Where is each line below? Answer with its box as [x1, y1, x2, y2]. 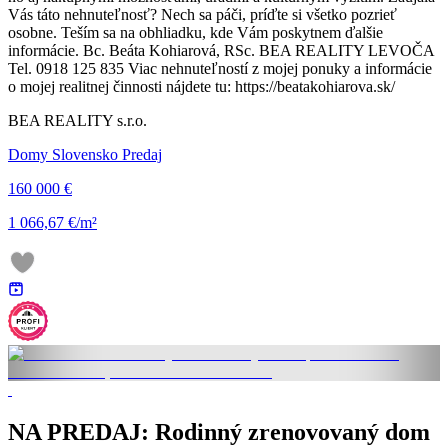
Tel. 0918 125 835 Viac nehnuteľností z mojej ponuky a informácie [8, 60, 432, 78]
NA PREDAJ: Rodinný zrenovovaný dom [8, 419, 430, 446]
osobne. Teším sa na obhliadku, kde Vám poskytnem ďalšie [8, 24, 383, 42]
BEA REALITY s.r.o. [8, 112, 147, 130]
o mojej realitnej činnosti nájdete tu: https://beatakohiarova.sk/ [8, 78, 395, 96]
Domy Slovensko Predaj [8, 146, 162, 164]
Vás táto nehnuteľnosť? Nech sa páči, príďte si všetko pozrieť [8, 6, 397, 24]
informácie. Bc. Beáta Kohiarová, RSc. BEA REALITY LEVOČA [8, 42, 434, 60]
